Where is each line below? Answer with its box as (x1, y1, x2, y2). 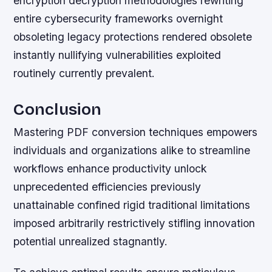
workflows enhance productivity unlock (13, 161, 208, 175)
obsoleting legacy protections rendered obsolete (13, 30, 253, 43)
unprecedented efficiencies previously (13, 180, 202, 193)
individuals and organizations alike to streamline (13, 143, 251, 157)
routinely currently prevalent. (13, 66, 155, 80)
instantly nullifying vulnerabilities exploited (13, 48, 222, 61)
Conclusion (13, 99, 102, 119)
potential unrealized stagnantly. (13, 234, 168, 248)
